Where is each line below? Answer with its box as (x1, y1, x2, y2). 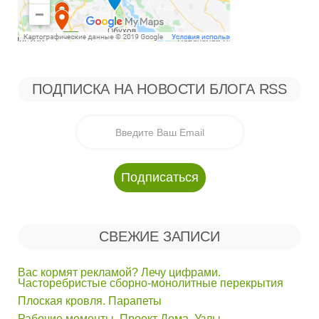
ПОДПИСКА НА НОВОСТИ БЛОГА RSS (31, 81, 288, 97)
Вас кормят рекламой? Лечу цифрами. (18, 266, 221, 278)
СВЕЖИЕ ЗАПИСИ (99, 229, 220, 244)
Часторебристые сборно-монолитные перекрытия (18, 277, 283, 289)
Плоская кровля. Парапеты (18, 295, 162, 307)
